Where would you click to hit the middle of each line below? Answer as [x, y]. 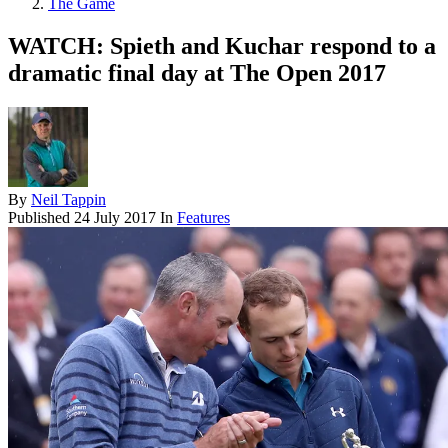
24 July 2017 [115, 218]
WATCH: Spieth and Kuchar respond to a [222, 46]
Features [203, 218]
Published [41, 218]
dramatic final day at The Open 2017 [197, 73]
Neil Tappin [68, 200]
